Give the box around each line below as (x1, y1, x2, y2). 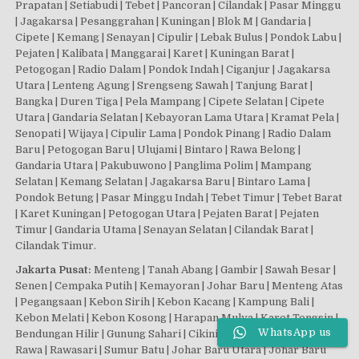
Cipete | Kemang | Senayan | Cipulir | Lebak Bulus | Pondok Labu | (15, 31, 342, 44)
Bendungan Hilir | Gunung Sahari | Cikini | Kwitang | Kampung (15, 327, 325, 340)
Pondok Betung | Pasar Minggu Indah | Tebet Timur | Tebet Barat (15, 192, 343, 204)
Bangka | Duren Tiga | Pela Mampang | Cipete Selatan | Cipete (15, 95, 325, 108)
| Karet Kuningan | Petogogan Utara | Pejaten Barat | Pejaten (15, 208, 320, 220)
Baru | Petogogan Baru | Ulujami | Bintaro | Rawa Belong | (15, 143, 301, 156)
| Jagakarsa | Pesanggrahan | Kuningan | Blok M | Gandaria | (15, 15, 312, 28)
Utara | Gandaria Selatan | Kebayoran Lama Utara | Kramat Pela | (15, 111, 340, 124)
